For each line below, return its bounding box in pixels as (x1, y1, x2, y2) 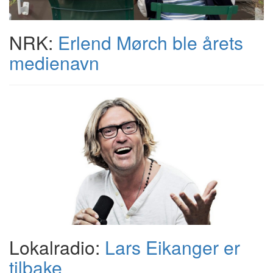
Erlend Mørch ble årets (58, 29, 243, 55)
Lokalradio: (9, 234, 105, 260)
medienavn (9, 49, 99, 76)
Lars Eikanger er (105, 234, 240, 260)
